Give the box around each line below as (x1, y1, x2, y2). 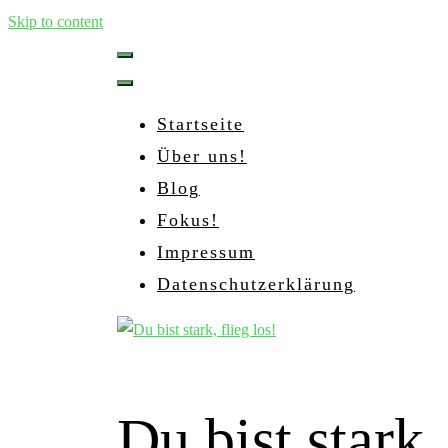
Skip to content (8, 13, 103, 30)
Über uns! (157, 146, 247, 166)
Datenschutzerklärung (157, 274, 355, 294)
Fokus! (157, 210, 219, 230)
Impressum (157, 242, 255, 262)
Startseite (157, 114, 244, 134)
